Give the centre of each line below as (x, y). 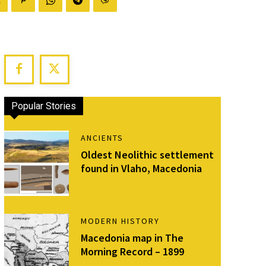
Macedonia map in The (132, 237)
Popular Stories (43, 106)
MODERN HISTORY (121, 221)
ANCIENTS (102, 138)
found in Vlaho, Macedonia (142, 168)
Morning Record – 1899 (133, 251)
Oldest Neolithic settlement (148, 155)
